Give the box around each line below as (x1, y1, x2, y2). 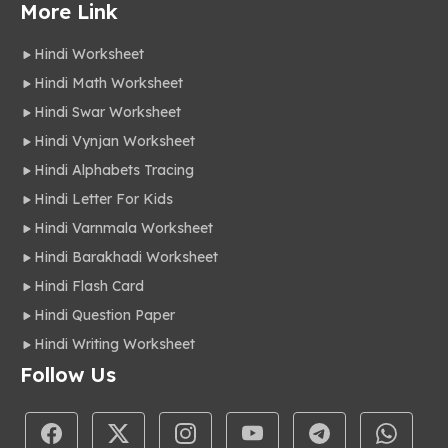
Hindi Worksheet (34, 45, 144, 64)
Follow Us (20, 362, 116, 388)
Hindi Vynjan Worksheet (34, 132, 195, 151)
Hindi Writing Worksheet (34, 335, 195, 354)
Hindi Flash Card (34, 277, 144, 296)
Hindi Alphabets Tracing (34, 161, 194, 180)
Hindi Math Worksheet (34, 74, 183, 93)
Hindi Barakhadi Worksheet (34, 248, 218, 267)
